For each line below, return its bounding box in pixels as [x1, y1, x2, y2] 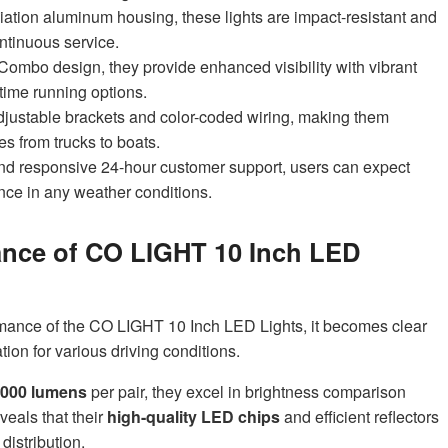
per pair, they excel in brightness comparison [87, 380, 406, 404]
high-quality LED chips [107, 405, 280, 429]
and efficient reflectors [280, 405, 439, 429]
